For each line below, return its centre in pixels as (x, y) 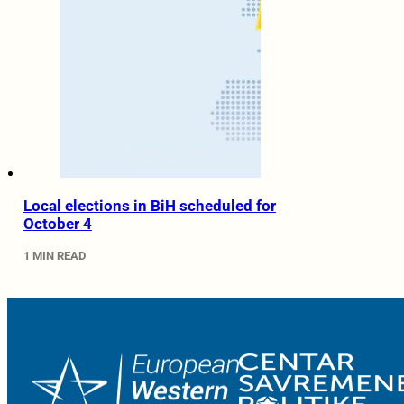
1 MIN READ (54, 255)
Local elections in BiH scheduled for (149, 206)
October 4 (57, 224)
